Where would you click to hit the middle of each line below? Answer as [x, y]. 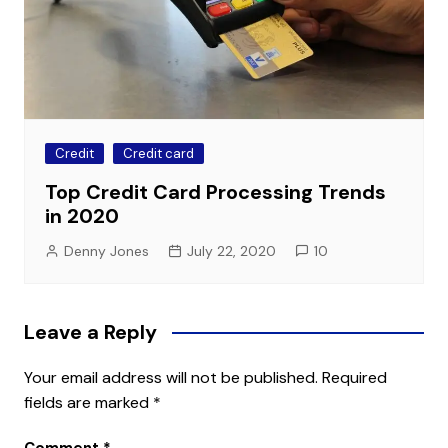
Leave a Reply [90, 332]
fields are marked [88, 403]
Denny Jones [106, 251]
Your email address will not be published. [170, 378]
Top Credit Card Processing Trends [215, 192]
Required [354, 378]
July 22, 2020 [231, 251]
